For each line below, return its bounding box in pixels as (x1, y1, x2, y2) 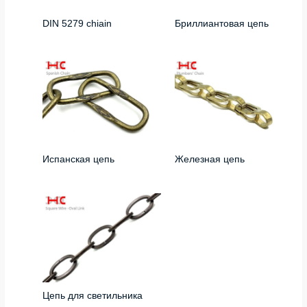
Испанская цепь (42, 154, 115, 165)
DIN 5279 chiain (42, 19, 112, 29)
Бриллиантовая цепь (174, 19, 269, 29)
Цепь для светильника (42, 290, 143, 301)
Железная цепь (174, 154, 245, 165)
